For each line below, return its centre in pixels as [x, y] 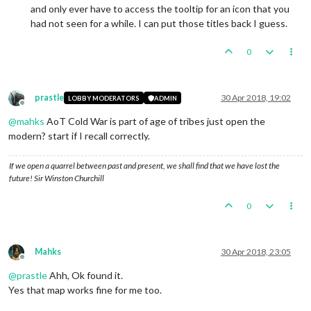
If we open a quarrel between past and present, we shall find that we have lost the [144, 166]
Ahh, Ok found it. [85, 276]
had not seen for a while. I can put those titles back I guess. [159, 24]
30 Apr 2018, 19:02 [256, 98]
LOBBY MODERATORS [103, 98]
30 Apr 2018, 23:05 [256, 252]
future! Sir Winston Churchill [57, 178]
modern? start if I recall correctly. [79, 136]
